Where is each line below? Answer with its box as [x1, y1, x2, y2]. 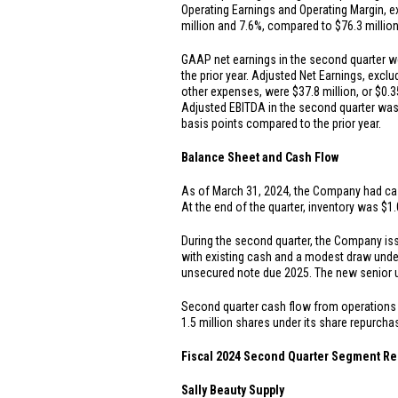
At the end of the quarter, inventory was [181, 200, 381, 214]
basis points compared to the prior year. [181, 116, 381, 131]
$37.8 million [292, 84, 356, 99]
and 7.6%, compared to [215, 19, 335, 33]
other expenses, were [181, 84, 292, 99]
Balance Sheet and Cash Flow [181, 150, 338, 164]
